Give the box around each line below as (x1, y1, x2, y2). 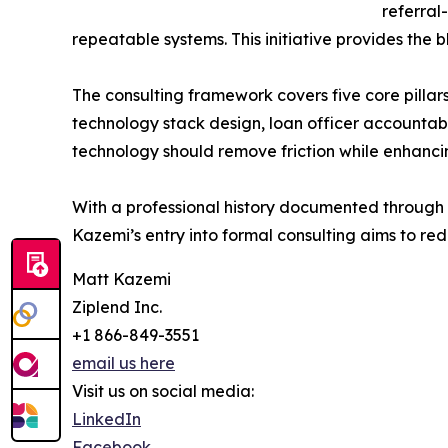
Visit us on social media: (72, 380, 254, 401)
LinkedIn (72, 408, 141, 429)
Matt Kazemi (72, 268, 171, 289)
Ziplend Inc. (72, 296, 162, 317)
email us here (72, 352, 175, 373)
